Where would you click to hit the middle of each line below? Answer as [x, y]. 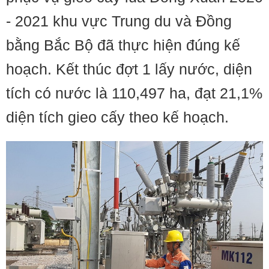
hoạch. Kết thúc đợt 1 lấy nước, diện [129, 69]
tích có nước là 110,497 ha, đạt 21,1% [134, 93]
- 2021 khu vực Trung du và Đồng [119, 21]
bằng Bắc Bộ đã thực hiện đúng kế [123, 45]
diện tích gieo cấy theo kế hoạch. [117, 117]
